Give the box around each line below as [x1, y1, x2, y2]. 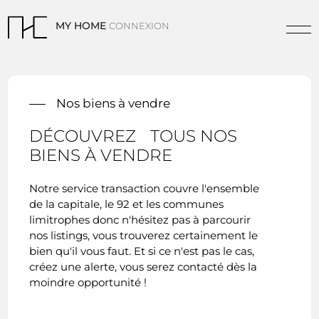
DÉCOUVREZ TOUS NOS [29, 125, 238, 146]
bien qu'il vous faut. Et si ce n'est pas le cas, [29, 244, 255, 258]
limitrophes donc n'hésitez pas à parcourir [29, 213, 251, 226]
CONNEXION [108, 21, 169, 32]
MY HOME [52, 20, 109, 32]
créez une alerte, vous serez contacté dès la [29, 260, 258, 273]
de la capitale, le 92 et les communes [29, 197, 224, 211]
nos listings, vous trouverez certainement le [29, 229, 258, 242]
